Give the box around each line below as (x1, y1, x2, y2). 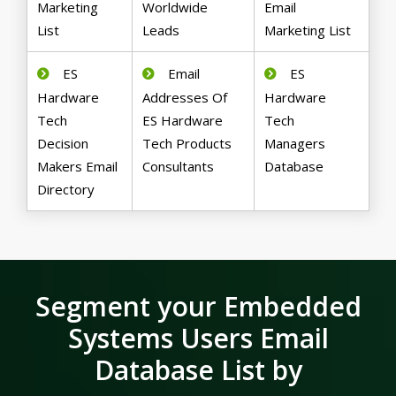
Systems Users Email (67, 320, 329, 357)
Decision (37, 134, 89, 153)
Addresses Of (142, 88, 228, 107)
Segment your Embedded (34, 288, 362, 325)
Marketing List (264, 21, 352, 40)
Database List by (94, 352, 302, 389)
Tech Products (142, 134, 232, 153)
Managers (264, 134, 326, 153)
